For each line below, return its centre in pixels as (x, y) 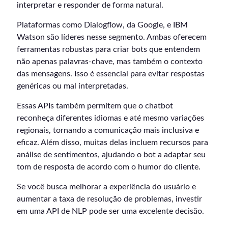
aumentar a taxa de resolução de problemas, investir (109, 199)
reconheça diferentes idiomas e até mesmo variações (110, 118)
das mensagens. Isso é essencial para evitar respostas (111, 74)
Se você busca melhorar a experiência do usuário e (106, 187)
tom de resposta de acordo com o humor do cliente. (109, 167)
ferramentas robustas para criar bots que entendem (108, 50)
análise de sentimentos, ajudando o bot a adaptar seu (111, 155)
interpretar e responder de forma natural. (90, 5)
